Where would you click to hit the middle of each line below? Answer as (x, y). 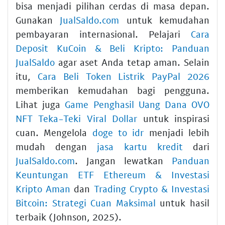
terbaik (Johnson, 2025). (69, 217)
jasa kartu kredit (140, 147)
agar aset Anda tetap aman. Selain (132, 62)
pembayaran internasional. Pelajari (103, 34)
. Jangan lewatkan (123, 161)
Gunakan (38, 20)
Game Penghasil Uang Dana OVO (137, 104)
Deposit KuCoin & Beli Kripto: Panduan (113, 48)
